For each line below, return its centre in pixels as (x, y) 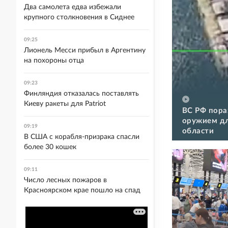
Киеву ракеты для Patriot (65, 104)
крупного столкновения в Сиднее (79, 17)
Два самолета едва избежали (73, 7)
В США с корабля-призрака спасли (82, 137)
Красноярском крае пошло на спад (82, 190)
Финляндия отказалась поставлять (81, 94)
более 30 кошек (50, 147)
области (198, 131)
